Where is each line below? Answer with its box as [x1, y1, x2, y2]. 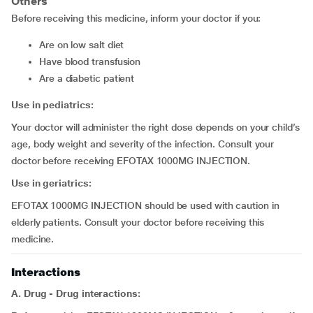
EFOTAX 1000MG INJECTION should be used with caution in [11, 200, 279, 211]
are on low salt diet [45, 39, 124, 50]
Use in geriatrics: [11, 177, 92, 189]
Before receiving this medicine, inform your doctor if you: [11, 13, 261, 24]
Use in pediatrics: [11, 99, 94, 110]
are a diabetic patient [45, 73, 135, 84]
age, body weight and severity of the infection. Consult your [11, 138, 275, 150]
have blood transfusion [45, 56, 141, 67]
